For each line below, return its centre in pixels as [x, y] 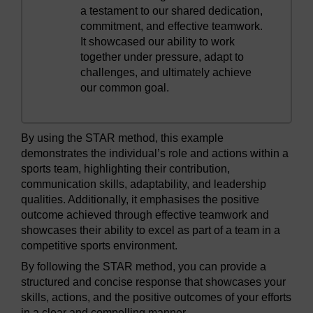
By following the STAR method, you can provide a [144, 267]
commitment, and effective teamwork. [172, 26]
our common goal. [125, 88]
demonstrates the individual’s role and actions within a [155, 153]
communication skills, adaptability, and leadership [144, 184]
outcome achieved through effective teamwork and [145, 215]
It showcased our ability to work [158, 42]
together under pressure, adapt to [162, 57]
